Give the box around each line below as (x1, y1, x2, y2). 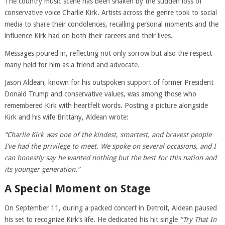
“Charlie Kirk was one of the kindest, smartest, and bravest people (4, 131, 211, 139)
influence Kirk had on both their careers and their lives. (4, 32, 173, 40)
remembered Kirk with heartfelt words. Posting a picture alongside (4, 101, 208, 109)
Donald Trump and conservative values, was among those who (4, 90, 196, 98)
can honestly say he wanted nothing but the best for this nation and (4, 154, 216, 162)
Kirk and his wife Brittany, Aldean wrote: (4, 113, 129, 121)
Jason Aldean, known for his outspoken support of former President (4, 78, 213, 86)
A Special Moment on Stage (4, 182, 151, 195)
